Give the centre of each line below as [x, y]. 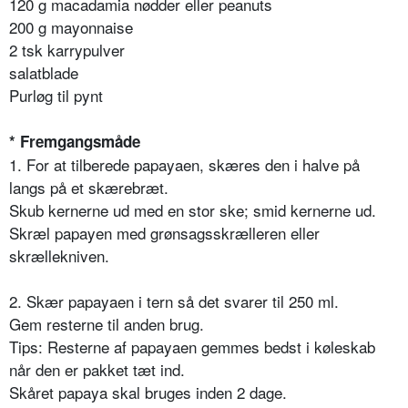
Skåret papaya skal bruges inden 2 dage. [148, 393]
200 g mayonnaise [71, 27]
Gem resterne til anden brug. [107, 324]
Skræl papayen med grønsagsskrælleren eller [164, 233]
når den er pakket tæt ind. [97, 370]
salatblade [44, 73]
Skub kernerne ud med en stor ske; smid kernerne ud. [193, 210]
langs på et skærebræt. [89, 188]
